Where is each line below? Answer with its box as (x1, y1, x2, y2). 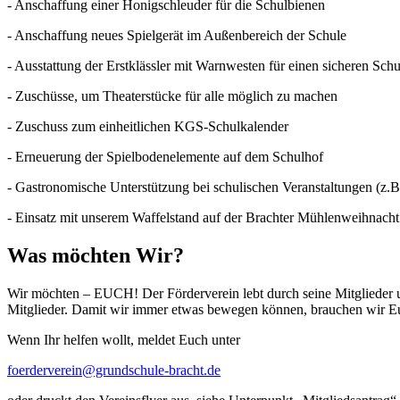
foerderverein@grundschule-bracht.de (7, 362, 221, 378)
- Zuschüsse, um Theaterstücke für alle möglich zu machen (7, 87, 337, 104)
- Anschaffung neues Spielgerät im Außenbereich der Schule (7, 27, 346, 43)
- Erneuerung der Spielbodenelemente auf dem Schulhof (7, 148, 323, 164)
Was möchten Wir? (7, 243, 184, 267)
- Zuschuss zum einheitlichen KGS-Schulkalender (7, 118, 288, 134)
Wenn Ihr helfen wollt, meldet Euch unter (7, 331, 240, 347)
